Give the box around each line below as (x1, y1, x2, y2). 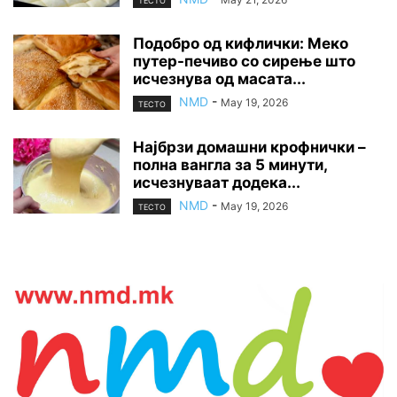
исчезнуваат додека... (133, 173, 300, 191)
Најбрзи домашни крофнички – (133, 137, 366, 156)
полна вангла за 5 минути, (133, 155, 327, 174)
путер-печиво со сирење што (133, 52, 355, 71)
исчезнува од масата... (133, 70, 306, 89)
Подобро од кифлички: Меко (133, 35, 348, 53)
